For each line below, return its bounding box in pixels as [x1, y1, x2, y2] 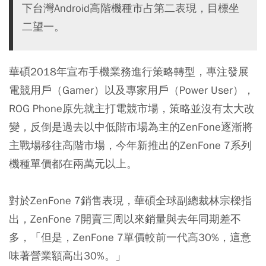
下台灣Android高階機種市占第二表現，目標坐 [22, 1, 239, 15]
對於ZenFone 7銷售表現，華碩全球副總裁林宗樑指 [9, 194, 252, 208]
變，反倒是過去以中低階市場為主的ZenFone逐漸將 [9, 120, 253, 134]
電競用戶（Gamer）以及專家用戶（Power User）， [9, 83, 254, 97]
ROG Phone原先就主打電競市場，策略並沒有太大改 [9, 102, 255, 116]
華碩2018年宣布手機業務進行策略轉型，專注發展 [9, 65, 249, 79]
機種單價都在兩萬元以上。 [9, 157, 137, 171]
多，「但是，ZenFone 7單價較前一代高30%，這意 [9, 230, 251, 245]
